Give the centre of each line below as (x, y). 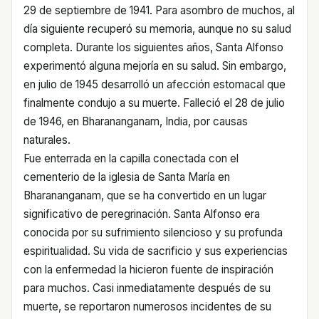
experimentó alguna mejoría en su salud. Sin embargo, (155, 66)
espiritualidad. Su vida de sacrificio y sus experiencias (156, 251)
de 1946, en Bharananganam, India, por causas (136, 121)
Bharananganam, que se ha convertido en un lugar (145, 195)
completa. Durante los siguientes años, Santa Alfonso (153, 47)
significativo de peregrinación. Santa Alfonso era (142, 214)
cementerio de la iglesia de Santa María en (127, 177)
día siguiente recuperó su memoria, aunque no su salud (157, 29)
